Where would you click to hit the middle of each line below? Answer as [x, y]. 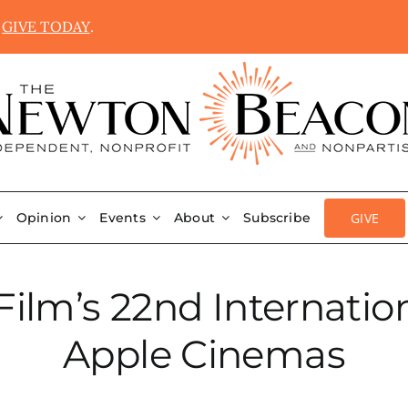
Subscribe [277, 218]
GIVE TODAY [46, 26]
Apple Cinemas [204, 354]
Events [122, 218]
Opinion [44, 218]
